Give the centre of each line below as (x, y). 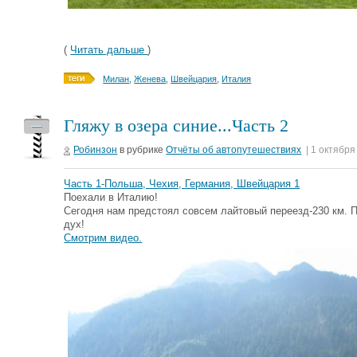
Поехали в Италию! (111, 197)
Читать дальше (109, 50)
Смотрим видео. (103, 238)
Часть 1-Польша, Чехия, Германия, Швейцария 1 (182, 184)
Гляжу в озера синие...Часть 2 (177, 126)
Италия (237, 79)
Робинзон (96, 150)
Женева (150, 79)
